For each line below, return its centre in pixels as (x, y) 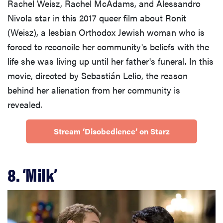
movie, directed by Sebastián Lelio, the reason (98, 75)
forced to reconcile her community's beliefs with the (108, 46)
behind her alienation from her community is (94, 90)
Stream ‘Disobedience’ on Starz (111, 131)
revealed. (25, 104)
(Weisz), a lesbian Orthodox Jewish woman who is (106, 32)
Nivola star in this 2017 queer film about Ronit (97, 17)
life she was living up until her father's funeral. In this (111, 61)
